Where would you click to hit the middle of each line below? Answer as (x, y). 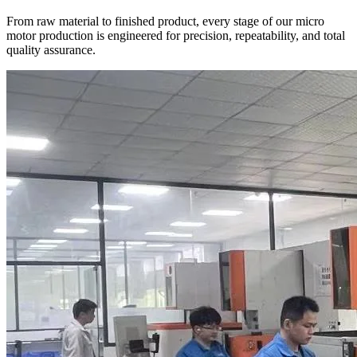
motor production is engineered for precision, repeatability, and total (176, 36)
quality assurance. (51, 50)
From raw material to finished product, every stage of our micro (165, 22)
